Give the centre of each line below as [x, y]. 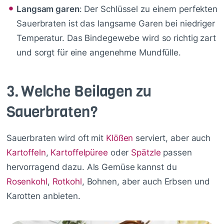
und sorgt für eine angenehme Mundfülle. [99, 52]
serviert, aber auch [172, 138]
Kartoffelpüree [79, 153]
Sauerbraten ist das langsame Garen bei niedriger [116, 23]
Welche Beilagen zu [86, 92]
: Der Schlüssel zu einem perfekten [148, 9]
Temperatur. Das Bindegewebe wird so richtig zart [116, 38]
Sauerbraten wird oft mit [56, 138]
